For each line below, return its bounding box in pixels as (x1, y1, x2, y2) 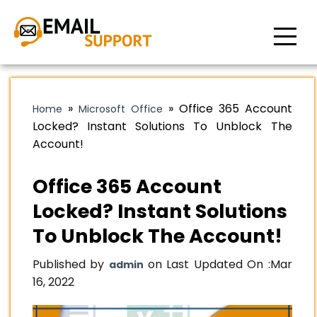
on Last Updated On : (143, 256, 270, 272)
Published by (33, 256, 109, 272)
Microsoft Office (78, 102, 163, 116)
